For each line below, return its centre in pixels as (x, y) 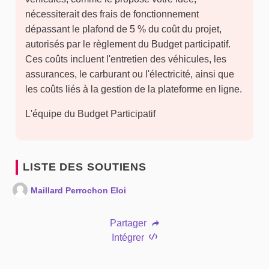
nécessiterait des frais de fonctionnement (112, 14)
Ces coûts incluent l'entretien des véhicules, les (126, 59)
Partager (130, 223)
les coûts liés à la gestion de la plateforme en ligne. (134, 89)
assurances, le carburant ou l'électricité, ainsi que (130, 74)
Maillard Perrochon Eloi (78, 191)
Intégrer (129, 238)
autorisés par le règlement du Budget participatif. (128, 44)
